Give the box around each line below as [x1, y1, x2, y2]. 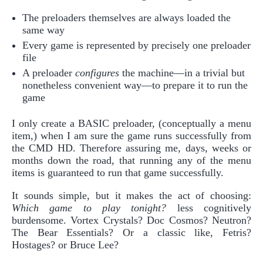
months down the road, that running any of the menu [12, 154, 251, 166]
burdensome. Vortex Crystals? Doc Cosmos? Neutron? [12, 214, 251, 226]
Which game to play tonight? [12, 201, 167, 214]
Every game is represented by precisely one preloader [22, 39, 251, 51]
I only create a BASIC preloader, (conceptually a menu [12, 117, 251, 129]
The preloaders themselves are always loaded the [22, 11, 231, 23]
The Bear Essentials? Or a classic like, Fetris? [12, 226, 251, 238]
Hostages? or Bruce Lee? [12, 238, 119, 251]
